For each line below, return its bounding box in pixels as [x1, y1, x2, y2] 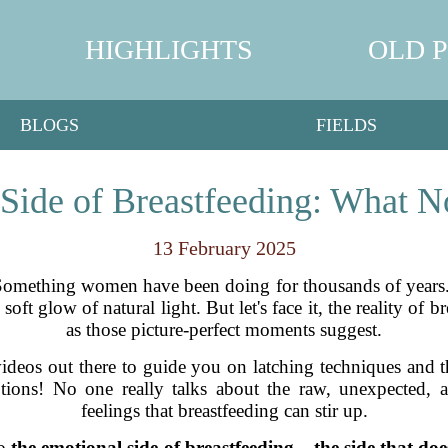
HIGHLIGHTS [84, 34, 253, 65]
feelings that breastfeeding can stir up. [80, 400, 368, 421]
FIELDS [315, 114, 377, 135]
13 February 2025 [152, 237, 296, 259]
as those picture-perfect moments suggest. [66, 319, 382, 340]
